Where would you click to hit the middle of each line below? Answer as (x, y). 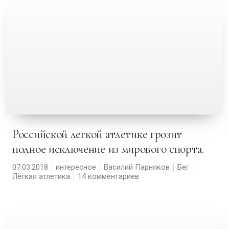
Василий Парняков (137, 167)
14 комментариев (108, 176)
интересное (76, 167)
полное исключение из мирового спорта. (108, 149)
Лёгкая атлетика (41, 176)
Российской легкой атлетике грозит (15, 134)
